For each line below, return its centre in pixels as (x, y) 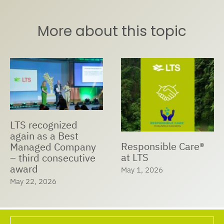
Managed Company (53, 147)
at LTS (134, 157)
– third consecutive (52, 158)
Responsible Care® (162, 146)
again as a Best (44, 136)
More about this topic (112, 31)
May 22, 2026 (33, 181)
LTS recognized (43, 125)
